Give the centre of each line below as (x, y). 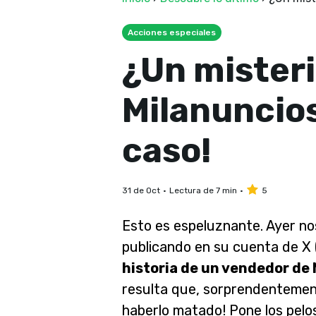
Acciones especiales (171, 32)
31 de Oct (141, 190)
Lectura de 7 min (203, 190)
